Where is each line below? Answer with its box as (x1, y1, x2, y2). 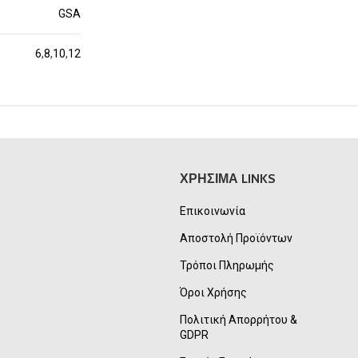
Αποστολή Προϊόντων (179, 232, 292, 245)
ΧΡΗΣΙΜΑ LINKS (179, 171, 276, 187)
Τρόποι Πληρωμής (179, 259, 274, 272)
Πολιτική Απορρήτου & (179, 313, 297, 327)
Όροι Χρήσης (179, 286, 247, 300)
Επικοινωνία (179, 205, 245, 218)
